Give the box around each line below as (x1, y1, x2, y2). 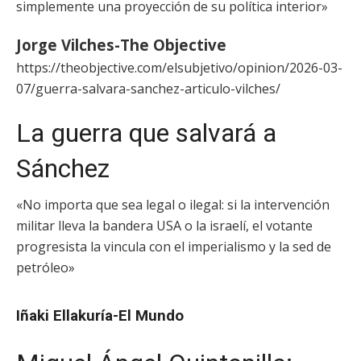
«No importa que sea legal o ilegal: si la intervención (16, 196, 330, 214)
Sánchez (16, 153, 110, 184)
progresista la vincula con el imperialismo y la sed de (16, 238, 331, 255)
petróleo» (16, 259, 75, 276)
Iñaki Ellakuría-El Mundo (16, 307, 184, 325)
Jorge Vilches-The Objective (16, 35, 226, 55)
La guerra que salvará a (16, 118, 276, 148)
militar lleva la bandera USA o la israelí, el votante (16, 217, 313, 234)
